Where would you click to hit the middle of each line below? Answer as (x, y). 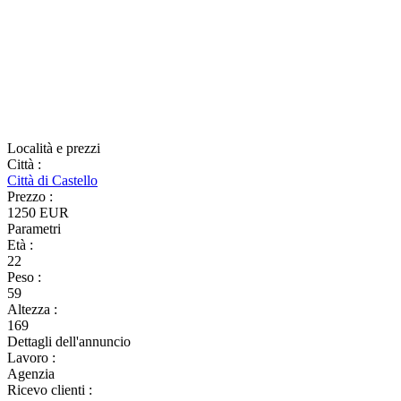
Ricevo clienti (48, 390)
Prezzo (28, 196)
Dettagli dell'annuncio (69, 341)
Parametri (34, 229)
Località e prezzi (54, 148)
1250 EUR (38, 213)
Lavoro (30, 358)
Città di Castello (52, 180)
